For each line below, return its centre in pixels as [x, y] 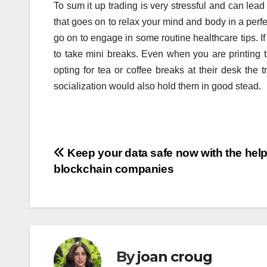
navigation [101, 182]
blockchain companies [114, 169]
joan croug [175, 256]
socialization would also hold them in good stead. [157, 86]
